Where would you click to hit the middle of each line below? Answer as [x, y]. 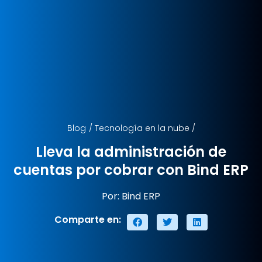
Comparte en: [88, 219]
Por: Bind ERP [131, 196]
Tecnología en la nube [142, 128]
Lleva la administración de [131, 151]
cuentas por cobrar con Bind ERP [131, 170]
